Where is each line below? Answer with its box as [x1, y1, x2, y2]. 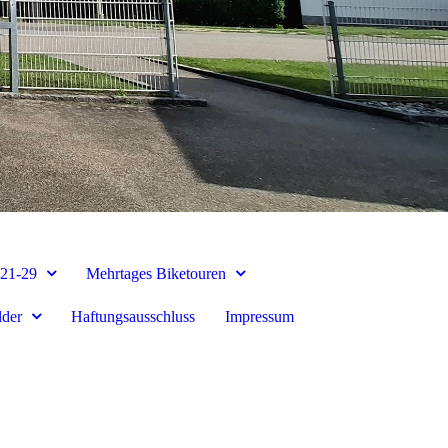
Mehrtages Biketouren [85, 264, 226, 282]
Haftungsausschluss [70, 307, 195, 325]
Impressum [224, 307, 294, 325]
